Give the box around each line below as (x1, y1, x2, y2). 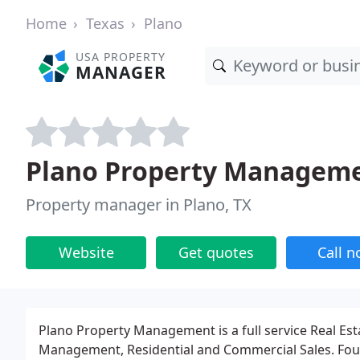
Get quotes (178, 243, 254, 262)
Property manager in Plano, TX (26, 194, 252, 215)
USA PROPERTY (76, 49, 166, 64)
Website (58, 243, 114, 262)
